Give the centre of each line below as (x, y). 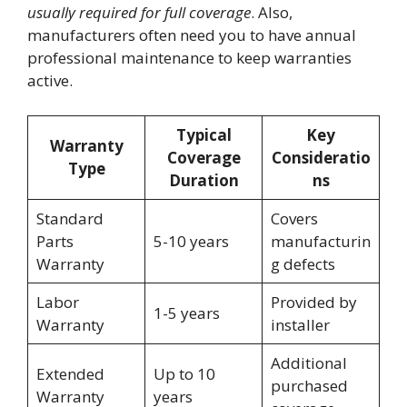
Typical (203, 134)
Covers (294, 218)
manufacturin (320, 241)
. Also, (272, 13)
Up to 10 (184, 373)
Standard (69, 218)
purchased (309, 385)
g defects (303, 263)
